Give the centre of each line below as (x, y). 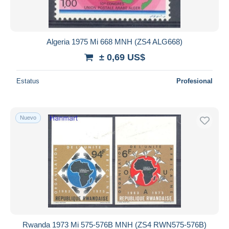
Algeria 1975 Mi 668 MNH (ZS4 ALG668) (114, 41)
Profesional (194, 81)
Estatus (28, 81)
